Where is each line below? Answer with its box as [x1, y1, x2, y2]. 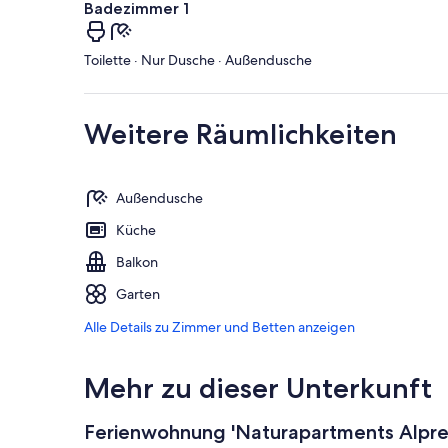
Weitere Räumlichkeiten [84, 117, 397, 152]
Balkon [116, 253, 158, 272]
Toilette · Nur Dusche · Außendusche [84, 51, 312, 70]
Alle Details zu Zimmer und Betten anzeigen [84, 318, 355, 337]
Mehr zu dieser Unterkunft [84, 371, 432, 406]
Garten [116, 285, 160, 304]
